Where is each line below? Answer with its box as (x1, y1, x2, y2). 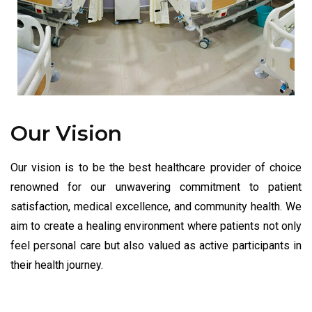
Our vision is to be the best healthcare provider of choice (10, 160, 302, 174)
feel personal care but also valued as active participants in (10, 238, 302, 252)
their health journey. (10, 258, 103, 272)
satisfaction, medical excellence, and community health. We (10, 199, 302, 213)
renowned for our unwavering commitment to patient (10, 180, 302, 194)
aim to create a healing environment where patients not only (10, 219, 302, 233)
